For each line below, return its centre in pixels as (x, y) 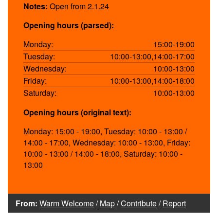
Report (174, 203)
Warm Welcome (67, 203)
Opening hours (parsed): (69, 25)
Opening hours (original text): (77, 112)
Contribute (139, 203)
